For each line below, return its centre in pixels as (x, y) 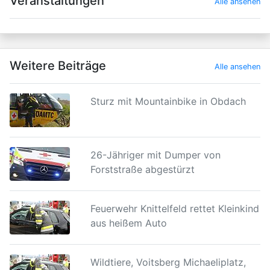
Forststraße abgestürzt (142, 169)
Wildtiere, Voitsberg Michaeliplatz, (168, 262)
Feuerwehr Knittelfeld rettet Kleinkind (174, 209)
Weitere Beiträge (58, 66)
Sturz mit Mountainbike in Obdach (168, 101)
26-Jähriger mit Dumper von (155, 155)
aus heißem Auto (128, 223)
